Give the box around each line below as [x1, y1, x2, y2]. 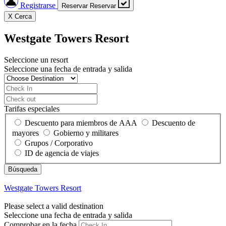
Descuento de [152, 118, 195, 127]
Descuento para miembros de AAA [25, 118, 137, 127]
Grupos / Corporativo [25, 138, 93, 147]
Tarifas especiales [4, 104, 60, 114]
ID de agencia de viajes [25, 148, 99, 157]
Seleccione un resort [4, 55, 68, 65]
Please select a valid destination [4, 201, 103, 210]
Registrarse [18, 1, 58, 10]
